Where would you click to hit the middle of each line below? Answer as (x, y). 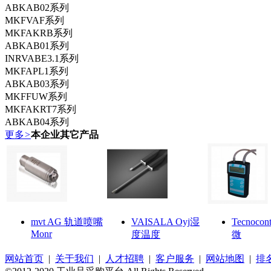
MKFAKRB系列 (39, 33)
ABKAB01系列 (37, 45)
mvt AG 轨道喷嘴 (67, 221)
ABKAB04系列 (37, 122)
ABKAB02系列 (37, 7)
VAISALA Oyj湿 (165, 221)
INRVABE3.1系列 (42, 58)
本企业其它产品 (65, 134)
